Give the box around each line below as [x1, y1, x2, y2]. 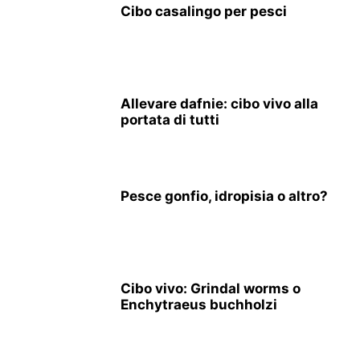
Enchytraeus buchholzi [121, 297, 277, 313]
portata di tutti [121, 112, 219, 129]
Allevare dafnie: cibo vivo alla [121, 96, 318, 112]
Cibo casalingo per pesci [121, 3, 287, 20]
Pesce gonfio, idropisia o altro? [121, 188, 328, 205]
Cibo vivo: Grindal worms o [121, 280, 301, 297]
